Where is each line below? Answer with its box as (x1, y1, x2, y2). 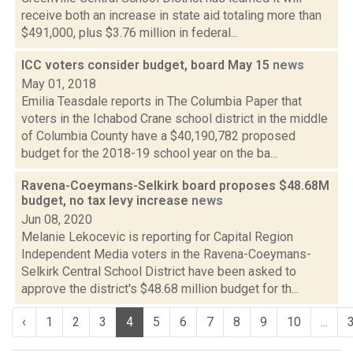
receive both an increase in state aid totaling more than (21, 8, 321, 23)
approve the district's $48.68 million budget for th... (21, 281, 299, 296)
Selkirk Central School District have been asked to (21, 264, 296, 279)
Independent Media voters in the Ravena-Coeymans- (21, 247, 311, 262)
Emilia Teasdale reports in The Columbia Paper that (21, 94, 302, 109)
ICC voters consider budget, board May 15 (21, 58, 273, 72)
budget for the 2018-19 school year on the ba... (21, 146, 277, 161)
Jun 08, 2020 (21, 212, 92, 227)
